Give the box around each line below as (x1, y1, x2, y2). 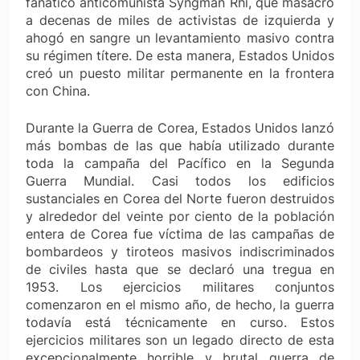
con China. (26, 82, 90, 99)
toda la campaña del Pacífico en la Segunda (26, 154, 334, 171)
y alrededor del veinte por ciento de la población (26, 207, 334, 224)
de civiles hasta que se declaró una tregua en (26, 260, 334, 277)
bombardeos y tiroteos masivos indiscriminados (26, 243, 334, 260)
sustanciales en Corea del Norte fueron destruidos (26, 190, 334, 207)
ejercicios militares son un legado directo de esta (26, 331, 334, 348)
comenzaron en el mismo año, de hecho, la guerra (26, 296, 334, 313)
